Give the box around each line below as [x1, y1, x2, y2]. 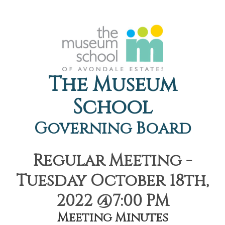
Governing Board [34, 118, 191, 140]
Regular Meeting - [33, 150, 192, 172]
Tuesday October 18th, [16, 170, 209, 192]
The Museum [48, 71, 177, 98]
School [72, 94, 153, 121]
